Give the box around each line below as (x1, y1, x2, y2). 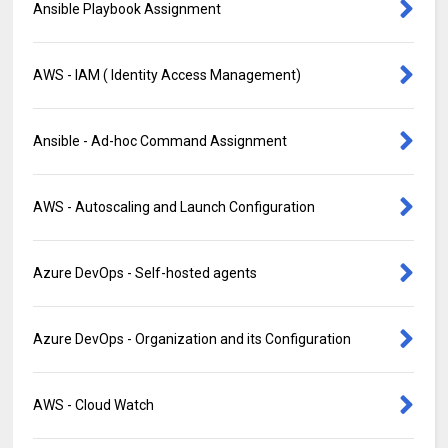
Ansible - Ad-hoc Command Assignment (33, 132, 288, 149)
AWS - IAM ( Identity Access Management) (33, 66, 302, 83)
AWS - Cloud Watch (33, 396, 155, 413)
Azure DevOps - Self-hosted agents (33, 264, 258, 281)
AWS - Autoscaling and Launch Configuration (33, 198, 316, 215)
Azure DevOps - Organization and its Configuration (33, 330, 352, 347)
